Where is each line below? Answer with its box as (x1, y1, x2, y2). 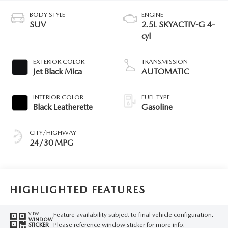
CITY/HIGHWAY (29, 129, 76, 137)
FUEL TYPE (141, 93, 170, 101)
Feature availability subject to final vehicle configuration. (53, 210, 213, 218)
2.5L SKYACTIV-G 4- (141, 20, 215, 30)
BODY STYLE (29, 11, 65, 19)
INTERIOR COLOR (33, 93, 83, 101)
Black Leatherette (33, 102, 93, 112)
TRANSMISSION (141, 58, 188, 66)
